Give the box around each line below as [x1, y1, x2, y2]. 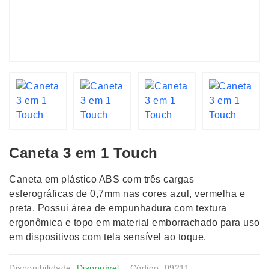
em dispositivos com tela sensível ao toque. [9, 232, 207, 242]
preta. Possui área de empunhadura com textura [9, 203, 227, 213]
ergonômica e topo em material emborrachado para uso [9, 217, 260, 228]
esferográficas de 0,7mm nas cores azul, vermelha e [9, 189, 245, 199]
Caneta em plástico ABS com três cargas [9, 174, 194, 184]
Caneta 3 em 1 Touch [9, 145, 158, 161]
